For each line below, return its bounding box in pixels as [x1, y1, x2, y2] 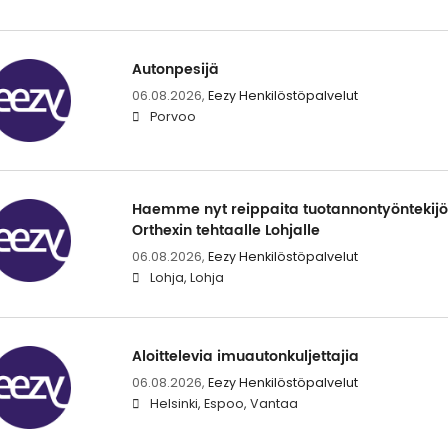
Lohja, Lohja [149, 268, 224, 286]
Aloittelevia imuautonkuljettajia [131, 344, 359, 368]
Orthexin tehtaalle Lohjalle [131, 218, 320, 242]
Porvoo [149, 107, 196, 125]
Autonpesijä [131, 57, 219, 81]
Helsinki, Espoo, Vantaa [149, 394, 298, 412]
